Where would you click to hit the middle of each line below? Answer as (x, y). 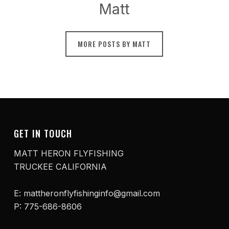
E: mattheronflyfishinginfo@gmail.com (87, 193)
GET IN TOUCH (43, 133)
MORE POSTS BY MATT (114, 43)
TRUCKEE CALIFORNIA (60, 167)
